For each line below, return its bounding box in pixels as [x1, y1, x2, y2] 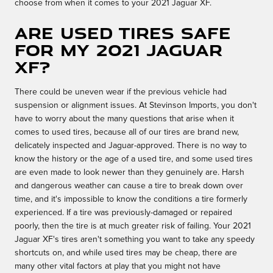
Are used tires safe [15, 21, 231, 44]
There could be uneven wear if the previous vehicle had [15, 88, 227, 97]
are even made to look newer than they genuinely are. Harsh [15, 168, 244, 177]
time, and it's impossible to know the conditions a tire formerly [15, 195, 247, 204]
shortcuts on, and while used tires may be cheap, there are [15, 249, 237, 258]
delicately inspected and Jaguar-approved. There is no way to [15, 141, 247, 151]
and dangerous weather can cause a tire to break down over [15, 182, 243, 191]
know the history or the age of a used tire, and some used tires [15, 155, 253, 164]
